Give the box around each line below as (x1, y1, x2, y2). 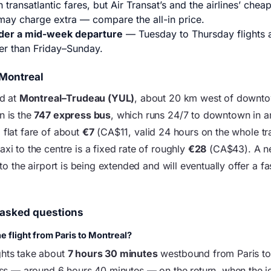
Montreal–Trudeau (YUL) (19, 92, 135, 104)
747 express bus (34, 109, 111, 121)
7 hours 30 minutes (67, 247, 158, 260)
